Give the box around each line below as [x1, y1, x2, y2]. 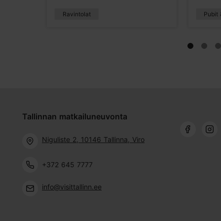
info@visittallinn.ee [42, 182, 102, 191]
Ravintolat [62, 10, 91, 18]
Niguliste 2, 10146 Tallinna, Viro [42, 135, 145, 144]
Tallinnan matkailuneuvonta [22, 111, 127, 121]
